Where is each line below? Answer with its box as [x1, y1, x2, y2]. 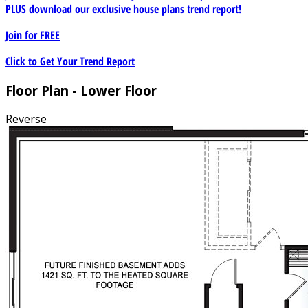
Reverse [5, 111, 47, 127]
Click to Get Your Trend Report [5, 53, 135, 69]
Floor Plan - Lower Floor [5, 81, 157, 99]
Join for [5, 27, 40, 43]
